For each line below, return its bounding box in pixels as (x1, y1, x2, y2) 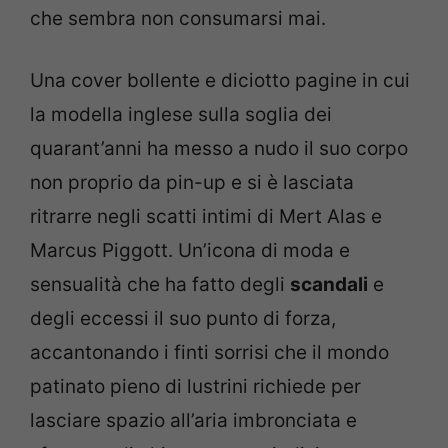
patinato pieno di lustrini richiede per (30, 375, 361, 398)
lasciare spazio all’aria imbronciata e (30, 409, 357, 432)
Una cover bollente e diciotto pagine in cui (30, 69, 410, 92)
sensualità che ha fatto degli (30, 273, 290, 296)
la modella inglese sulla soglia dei (30, 103, 332, 126)
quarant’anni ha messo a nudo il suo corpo (30, 137, 408, 160)
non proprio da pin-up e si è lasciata (30, 171, 354, 194)
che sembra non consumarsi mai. (30, 6, 326, 30)
